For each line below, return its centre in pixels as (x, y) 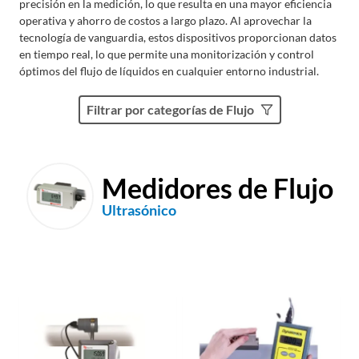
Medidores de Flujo (217, 188)
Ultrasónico (139, 210)
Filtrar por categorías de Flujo (170, 109)
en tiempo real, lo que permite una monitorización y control (167, 54)
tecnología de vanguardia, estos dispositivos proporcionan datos (178, 37)
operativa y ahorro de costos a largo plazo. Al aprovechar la (165, 20)
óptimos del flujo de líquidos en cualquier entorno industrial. (169, 71)
